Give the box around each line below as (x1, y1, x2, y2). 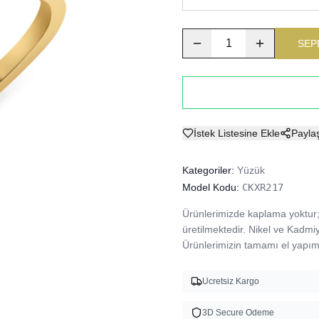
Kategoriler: (182, 164, 234, 176)
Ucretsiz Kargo (202, 276, 259, 286)
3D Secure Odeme (202, 308, 274, 318)
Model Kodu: (182, 182, 239, 193)
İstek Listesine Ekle (194, 127, 280, 139)
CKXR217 (242, 182, 284, 193)
